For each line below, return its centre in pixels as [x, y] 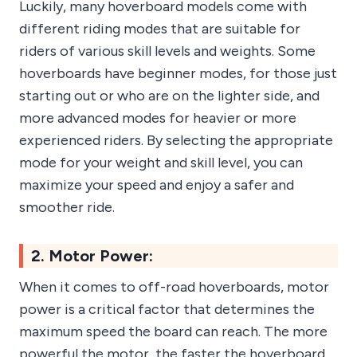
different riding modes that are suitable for [160, 29]
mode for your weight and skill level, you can [161, 163]
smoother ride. [67, 208]
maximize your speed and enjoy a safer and [157, 185]
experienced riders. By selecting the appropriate [176, 141]
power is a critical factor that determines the [167, 310]
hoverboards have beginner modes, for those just [178, 74]
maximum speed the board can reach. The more [173, 332]
